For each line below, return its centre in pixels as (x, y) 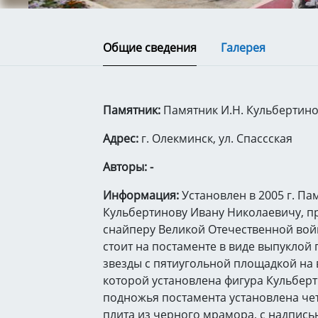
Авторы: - (128, 167)
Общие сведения (150, 48)
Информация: (141, 195)
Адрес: (121, 138)
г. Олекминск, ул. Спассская (215, 138)
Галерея (243, 48)
